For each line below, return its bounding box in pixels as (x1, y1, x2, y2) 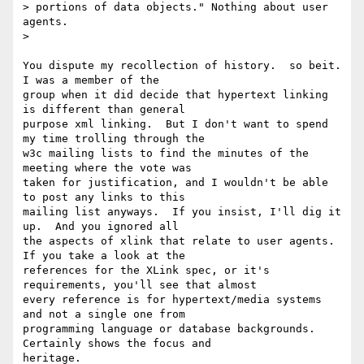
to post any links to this (23, 191, 185, 204)
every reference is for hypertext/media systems (23, 293, 322, 306)
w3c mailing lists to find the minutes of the (23, 147, 309, 160)
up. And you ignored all (23, 220, 179, 233)
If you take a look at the (23, 249, 185, 262)
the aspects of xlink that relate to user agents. (23, 235, 335, 248)
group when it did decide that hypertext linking (23, 89, 328, 102)
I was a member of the (23, 74, 159, 87)
